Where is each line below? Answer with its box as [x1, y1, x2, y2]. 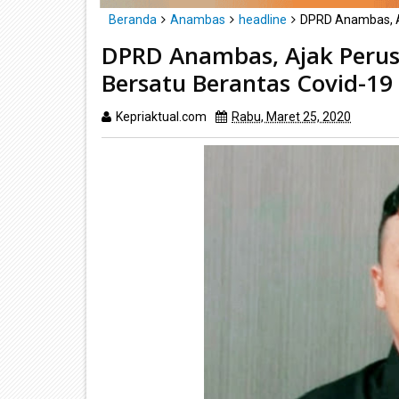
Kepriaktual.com [116, 109, 207, 124]
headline [239, 12, 287, 27]
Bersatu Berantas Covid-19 [102, 66, 393, 99]
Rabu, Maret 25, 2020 [232, 109, 351, 124]
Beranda [109, 12, 157, 27]
